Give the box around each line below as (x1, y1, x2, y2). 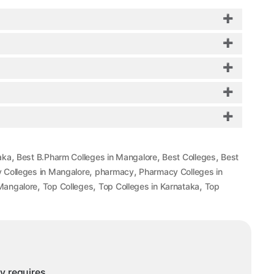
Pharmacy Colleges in (139, 166, 223, 177)
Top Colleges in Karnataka (98, 181, 200, 192)
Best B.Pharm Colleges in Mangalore (16, 152, 157, 163)
